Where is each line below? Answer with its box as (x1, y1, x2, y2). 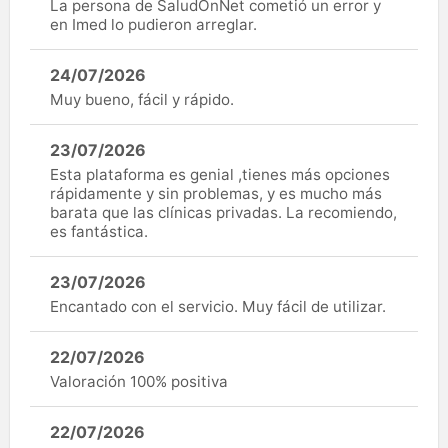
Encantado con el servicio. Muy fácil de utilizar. (50, 297, 386, 317)
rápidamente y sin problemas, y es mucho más (50, 184, 382, 204)
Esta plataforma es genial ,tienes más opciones (50, 165, 390, 185)
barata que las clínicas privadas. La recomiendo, (50, 203, 397, 223)
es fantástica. (50, 222, 148, 242)
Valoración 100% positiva (50, 372, 228, 392)
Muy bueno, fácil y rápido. (50, 90, 234, 110)
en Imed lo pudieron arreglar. (50, 15, 257, 35)
